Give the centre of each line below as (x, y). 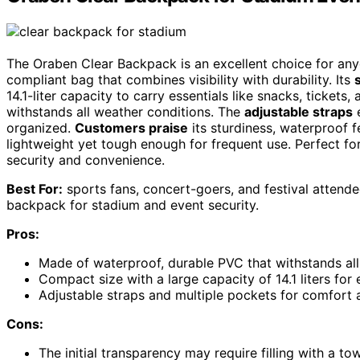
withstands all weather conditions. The (125, 112)
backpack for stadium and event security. (133, 205)
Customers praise (131, 128)
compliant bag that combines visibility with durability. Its (180, 80)
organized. (41, 128)
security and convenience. (86, 160)
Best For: (35, 189)
